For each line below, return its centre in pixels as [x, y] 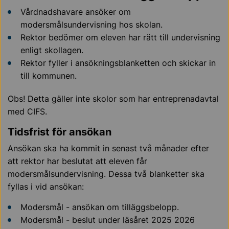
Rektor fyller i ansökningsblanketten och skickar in [118, 63]
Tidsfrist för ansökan [60, 132]
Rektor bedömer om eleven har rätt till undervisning [120, 37]
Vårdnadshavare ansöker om [76, 12]
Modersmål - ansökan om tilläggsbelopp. [100, 207]
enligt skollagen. [52, 50]
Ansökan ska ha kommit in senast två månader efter [108, 148]
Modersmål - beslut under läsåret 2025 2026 [108, 220]
